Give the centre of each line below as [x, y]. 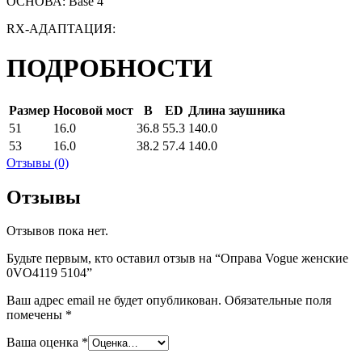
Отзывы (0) [38, 162]
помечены [36, 315]
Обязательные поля [276, 301]
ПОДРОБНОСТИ [109, 68]
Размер [29, 110]
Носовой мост [93, 110]
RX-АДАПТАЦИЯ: [61, 28]
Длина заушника [237, 110]
